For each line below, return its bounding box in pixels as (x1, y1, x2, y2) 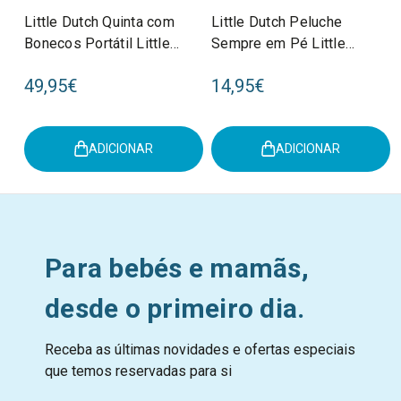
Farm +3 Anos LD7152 (24, 55, 169, 73)
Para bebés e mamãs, (45, 252, 309, 284)
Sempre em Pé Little (211, 34, 346, 52)
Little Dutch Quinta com (24, 13, 175, 30)
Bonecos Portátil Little (24, 34, 170, 52)
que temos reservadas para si (45, 362, 232, 380)
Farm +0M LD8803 (211, 55, 332, 73)
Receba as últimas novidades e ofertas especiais (45, 340, 355, 358)
